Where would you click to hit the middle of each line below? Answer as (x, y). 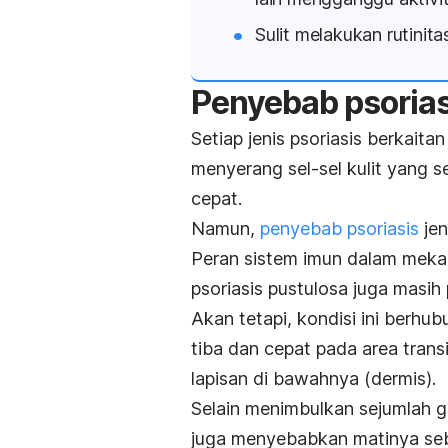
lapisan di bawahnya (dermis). (313, 378)
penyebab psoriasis (339, 228)
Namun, (225, 228)
